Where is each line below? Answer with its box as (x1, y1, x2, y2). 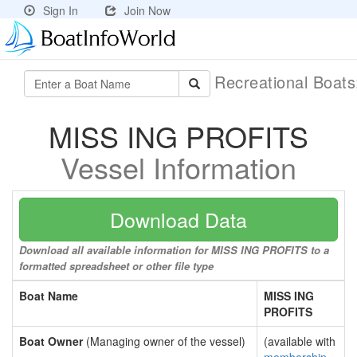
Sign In (43, 2, 78, 18)
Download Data (110, 205, 247, 233)
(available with (264, 333, 335, 349)
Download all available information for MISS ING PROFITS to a (19, 242, 329, 257)
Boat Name (19, 288, 78, 304)
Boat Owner (19, 333, 83, 349)
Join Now (124, 2, 171, 18)
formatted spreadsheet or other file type (19, 258, 214, 273)
